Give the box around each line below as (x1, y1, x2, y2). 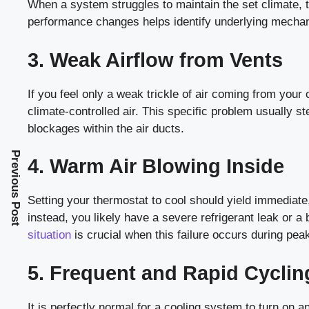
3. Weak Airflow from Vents (28, 48, 283, 71)
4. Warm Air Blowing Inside (28, 155, 284, 178)
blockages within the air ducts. (28, 121, 184, 135)
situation (28, 228, 71, 242)
